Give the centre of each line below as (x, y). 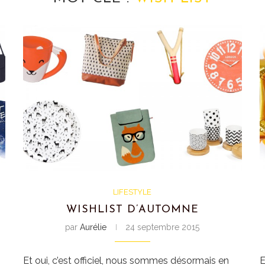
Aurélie (93, 227)
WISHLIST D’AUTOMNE (132, 209)
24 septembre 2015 (163, 227)
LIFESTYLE (132, 192)
